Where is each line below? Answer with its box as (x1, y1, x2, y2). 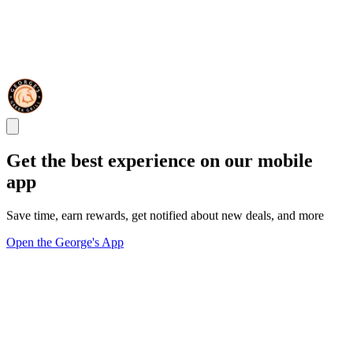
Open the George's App (6, 235, 124, 249)
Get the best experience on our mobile (6, 150, 313, 171)
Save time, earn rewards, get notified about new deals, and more (6, 208, 324, 222)
